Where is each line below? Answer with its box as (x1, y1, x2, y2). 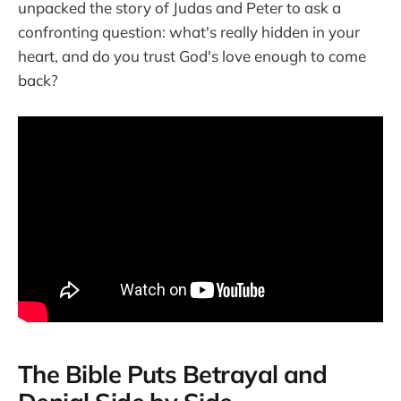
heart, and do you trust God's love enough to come (18, 47, 366, 65)
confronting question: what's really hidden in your (18, 22, 360, 41)
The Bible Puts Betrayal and (18, 359, 328, 390)
